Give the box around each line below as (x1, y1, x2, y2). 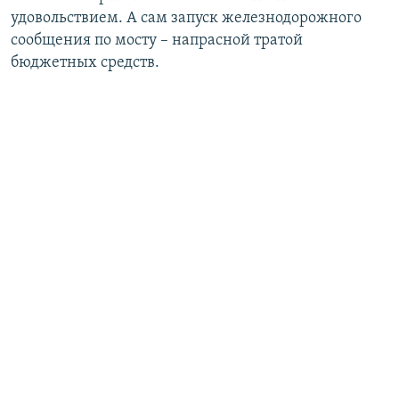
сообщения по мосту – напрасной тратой (11, 32, 303, 50)
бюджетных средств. (11, 54, 159, 72)
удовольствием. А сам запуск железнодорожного (11, 10, 362, 28)
